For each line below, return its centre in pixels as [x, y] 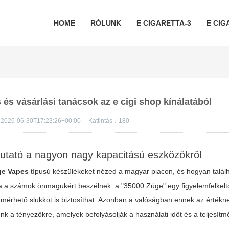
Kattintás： [104, 121]
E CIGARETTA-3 [164, 23]
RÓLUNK [106, 23]
